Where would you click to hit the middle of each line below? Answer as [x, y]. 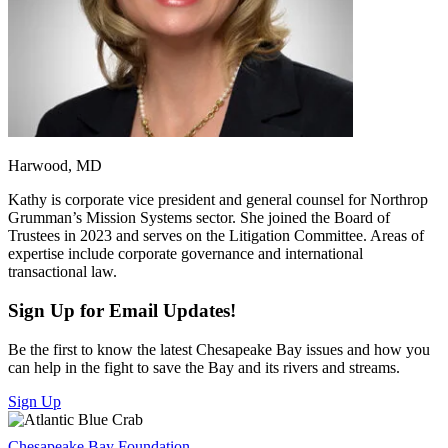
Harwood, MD [55, 166]
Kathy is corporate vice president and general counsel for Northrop [218, 200]
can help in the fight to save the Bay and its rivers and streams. [204, 367]
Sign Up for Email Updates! [122, 311]
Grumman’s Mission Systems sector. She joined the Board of [199, 218]
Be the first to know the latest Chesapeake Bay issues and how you [219, 349]
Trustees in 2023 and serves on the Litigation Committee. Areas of [216, 236]
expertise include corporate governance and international [185, 254]
